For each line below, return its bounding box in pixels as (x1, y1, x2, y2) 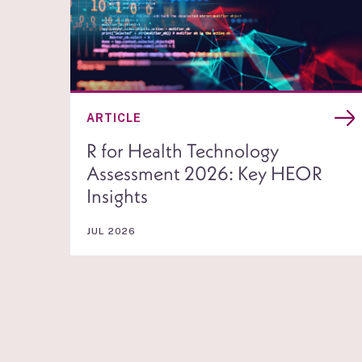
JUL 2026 (86, 225, 136, 237)
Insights (86, 183, 148, 208)
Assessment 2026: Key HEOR (86, 160, 322, 185)
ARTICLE (86, 111, 141, 124)
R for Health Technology (86, 137, 279, 162)
